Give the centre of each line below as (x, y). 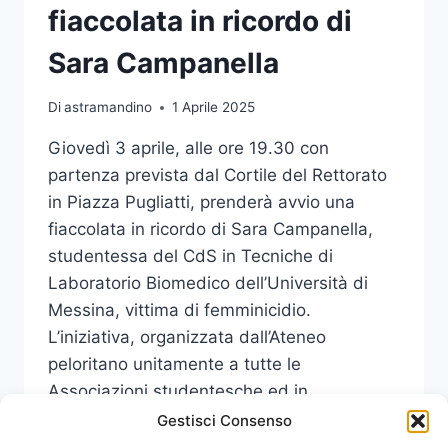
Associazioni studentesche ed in (178, 391)
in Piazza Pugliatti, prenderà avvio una (201, 202)
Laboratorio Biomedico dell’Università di (208, 283)
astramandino (108, 107)
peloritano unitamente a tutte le (174, 364)
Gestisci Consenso (224, 420)
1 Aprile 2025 (214, 107)
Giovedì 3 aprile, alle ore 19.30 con (188, 148)
